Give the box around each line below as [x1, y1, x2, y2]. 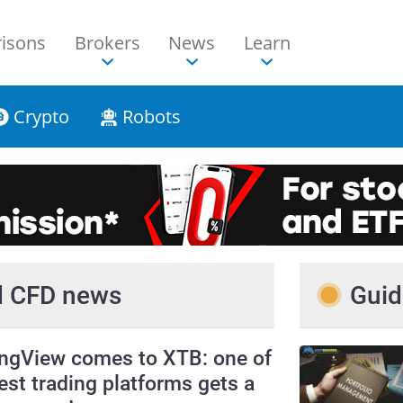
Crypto [8, 104, 69, 130]
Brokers [74, 31, 140, 56]
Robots [117, 104, 181, 130]
